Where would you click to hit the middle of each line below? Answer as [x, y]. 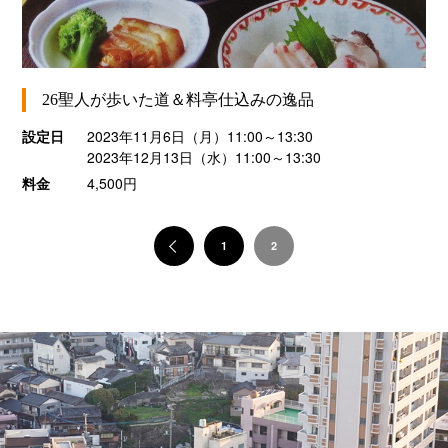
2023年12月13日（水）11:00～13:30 [203, 157]
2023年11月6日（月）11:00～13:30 [208, 136]
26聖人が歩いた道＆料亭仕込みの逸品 [178, 100]
